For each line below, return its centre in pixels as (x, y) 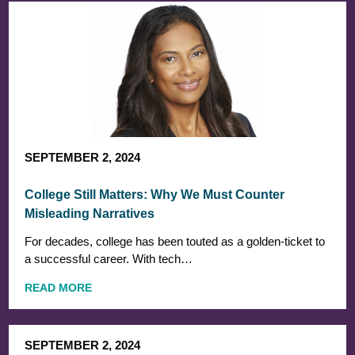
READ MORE (59, 288)
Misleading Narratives (90, 214)
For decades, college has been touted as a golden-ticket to (175, 241)
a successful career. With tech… (109, 259)
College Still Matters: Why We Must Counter (155, 195)
